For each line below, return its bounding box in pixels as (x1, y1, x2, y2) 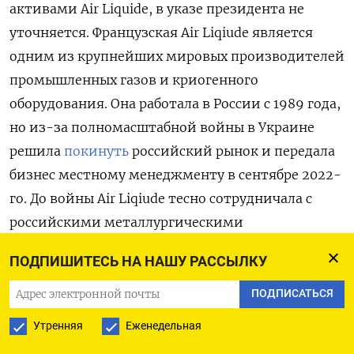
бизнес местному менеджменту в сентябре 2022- (9, 166, 341, 183)
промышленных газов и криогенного (9, 71, 258, 88)
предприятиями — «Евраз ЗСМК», (9, 237, 242, 254)
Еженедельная (126, 318, 201, 333)
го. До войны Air (9, 190, 115, 206)
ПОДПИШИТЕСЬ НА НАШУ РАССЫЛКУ (9, 253, 267, 269)
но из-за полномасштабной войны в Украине (9, 119, 314, 135)
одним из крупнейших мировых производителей (9, 47, 345, 64)
